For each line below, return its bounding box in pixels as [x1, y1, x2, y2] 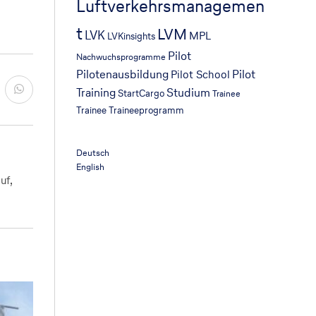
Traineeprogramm [109, 103, 185, 117]
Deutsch [76, 147, 110, 159]
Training [76, 85, 116, 101]
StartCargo [118, 86, 165, 100]
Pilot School [171, 67, 231, 82]
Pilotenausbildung [76, 66, 169, 83]
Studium [166, 85, 211, 101]
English [76, 161, 105, 173]
